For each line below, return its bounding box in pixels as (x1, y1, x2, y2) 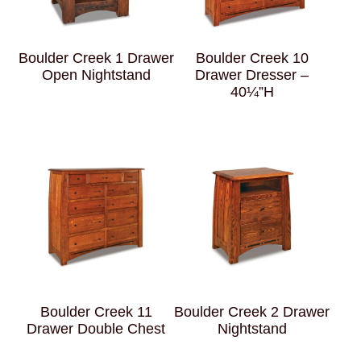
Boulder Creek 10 (195, 50, 309, 67)
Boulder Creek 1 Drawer (18, 50, 174, 67)
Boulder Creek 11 (39, 303, 152, 320)
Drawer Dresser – (195, 67, 309, 84)
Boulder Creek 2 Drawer (174, 303, 330, 320)
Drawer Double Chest (27, 320, 166, 337)
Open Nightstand (41, 67, 151, 84)
